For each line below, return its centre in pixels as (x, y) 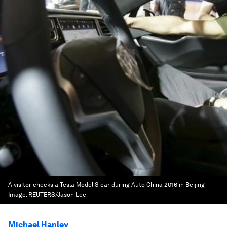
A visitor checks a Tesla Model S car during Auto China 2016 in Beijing (106, 185)
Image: (18, 195)
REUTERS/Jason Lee (57, 195)
